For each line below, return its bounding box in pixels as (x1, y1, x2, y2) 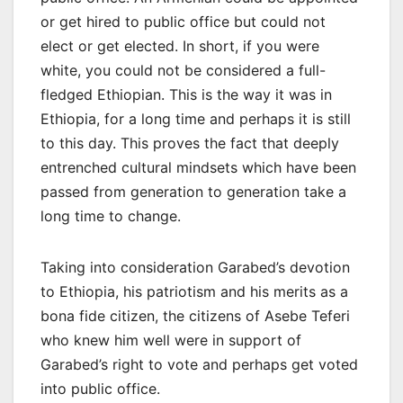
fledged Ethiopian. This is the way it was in (40, 85, 332, 103)
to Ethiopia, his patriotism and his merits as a (40, 282, 348, 300)
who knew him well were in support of (40, 330, 301, 349)
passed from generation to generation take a (40, 182, 346, 201)
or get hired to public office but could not (40, 12, 326, 31)
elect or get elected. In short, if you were (40, 36, 319, 55)
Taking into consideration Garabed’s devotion (40, 257, 350, 276)
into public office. (40, 379, 160, 398)
